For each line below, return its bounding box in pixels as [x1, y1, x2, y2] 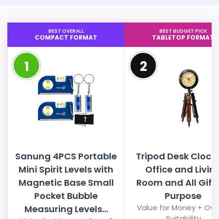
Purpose [165, 190, 201, 202]
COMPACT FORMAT [35, 33, 97, 42]
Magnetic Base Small [18, 176, 114, 189]
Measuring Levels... [24, 203, 108, 215]
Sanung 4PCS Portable [15, 150, 117, 162]
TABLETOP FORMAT [152, 33, 214, 42]
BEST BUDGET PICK [159, 27, 207, 35]
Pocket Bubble [34, 190, 98, 202]
